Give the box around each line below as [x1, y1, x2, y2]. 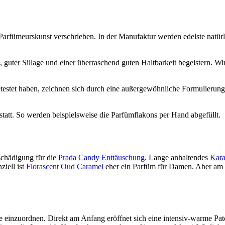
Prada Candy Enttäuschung [58, 153, 145, 162]
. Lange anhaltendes [145, 153, 210, 162]
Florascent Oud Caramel [26, 162, 103, 171]
